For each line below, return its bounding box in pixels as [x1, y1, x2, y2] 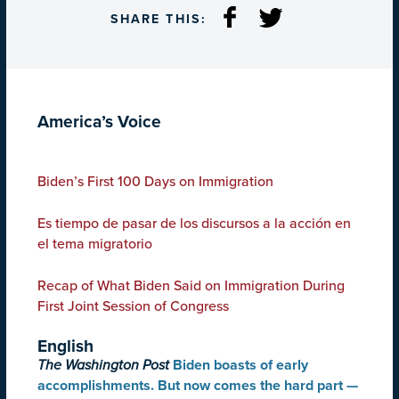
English [37, 336, 94, 357]
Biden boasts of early [173, 356, 308, 375]
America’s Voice [37, 111, 161, 133]
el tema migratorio [37, 235, 152, 254]
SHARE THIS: [110, 12, 207, 28]
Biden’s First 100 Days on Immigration [37, 173, 273, 191]
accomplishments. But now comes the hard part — [37, 377, 358, 395]
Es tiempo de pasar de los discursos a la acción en [37, 215, 351, 233]
